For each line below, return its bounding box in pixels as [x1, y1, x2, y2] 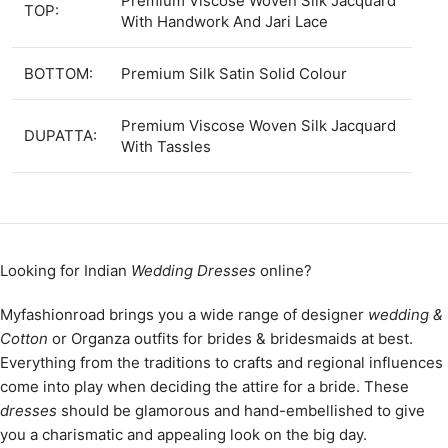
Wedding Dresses [131, 261, 256, 281]
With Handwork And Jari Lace [121, 12, 328, 32]
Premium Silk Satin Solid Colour [121, 64, 347, 84]
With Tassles [121, 137, 211, 157]
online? [256, 261, 312, 281]
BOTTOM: [24, 64, 93, 84]
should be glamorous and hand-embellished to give [57, 401, 425, 421]
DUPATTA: [24, 126, 97, 146]
